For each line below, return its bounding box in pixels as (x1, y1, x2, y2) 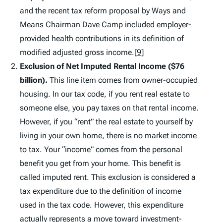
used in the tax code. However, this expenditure (20, 200, 183, 210)
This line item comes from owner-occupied (50, 75, 198, 85)
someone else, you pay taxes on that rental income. (20, 103, 199, 113)
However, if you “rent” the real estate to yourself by (20, 117, 193, 127)
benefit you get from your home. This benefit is (20, 159, 181, 168)
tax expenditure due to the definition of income (20, 186, 181, 196)
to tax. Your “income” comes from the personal (20, 145, 182, 155)
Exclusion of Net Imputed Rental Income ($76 (20, 61, 184, 71)
